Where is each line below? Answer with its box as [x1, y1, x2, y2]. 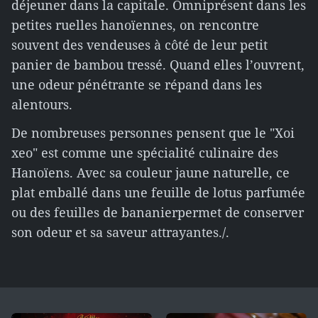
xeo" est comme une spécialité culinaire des [11, 144, 278, 161]
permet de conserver [177, 204, 304, 221]
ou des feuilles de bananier [11, 204, 177, 221]
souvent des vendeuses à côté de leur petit [11, 36, 268, 53]
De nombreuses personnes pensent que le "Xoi [11, 124, 295, 141]
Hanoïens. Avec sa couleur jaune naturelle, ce [11, 164, 290, 181]
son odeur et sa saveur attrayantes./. [11, 224, 229, 241]
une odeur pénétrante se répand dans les [11, 76, 262, 93]
